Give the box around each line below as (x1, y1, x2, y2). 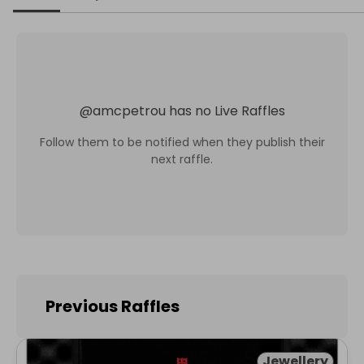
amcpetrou (92, 101, 166, 120)
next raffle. (151, 150, 213, 167)
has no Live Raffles (168, 101, 285, 120)
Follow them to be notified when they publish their (39, 133, 325, 150)
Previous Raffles (45, 295, 180, 318)
